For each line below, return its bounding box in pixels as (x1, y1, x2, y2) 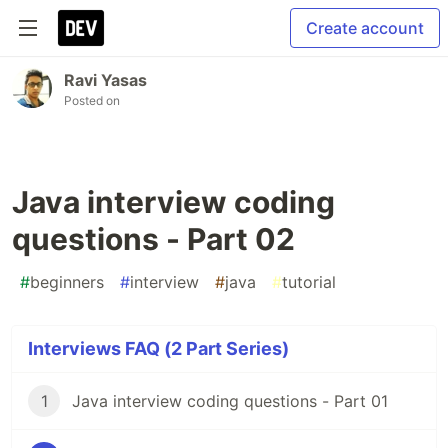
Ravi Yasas (64, 70, 147, 90)
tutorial (282, 272, 336, 292)
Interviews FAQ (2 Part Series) (28, 338, 289, 359)
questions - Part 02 (12, 221, 295, 257)
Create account (306, 18, 424, 38)
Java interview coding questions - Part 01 (72, 391, 388, 411)
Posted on (64, 93, 120, 108)
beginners (30, 272, 104, 292)
